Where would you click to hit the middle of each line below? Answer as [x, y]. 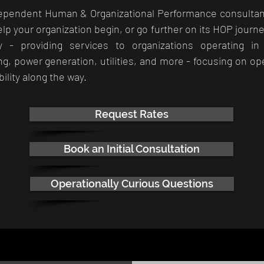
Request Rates [131, 114]
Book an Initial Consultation [131, 148]
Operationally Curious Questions [132, 183]
